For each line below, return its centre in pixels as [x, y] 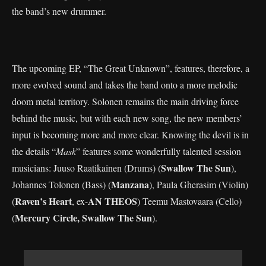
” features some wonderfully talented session [159, 151]
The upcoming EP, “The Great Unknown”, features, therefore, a [131, 68]
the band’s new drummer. [59, 11]
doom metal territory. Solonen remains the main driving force [125, 101]
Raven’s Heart [43, 201]
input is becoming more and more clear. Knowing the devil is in [130, 134]
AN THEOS [113, 201]
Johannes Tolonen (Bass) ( [61, 184]
